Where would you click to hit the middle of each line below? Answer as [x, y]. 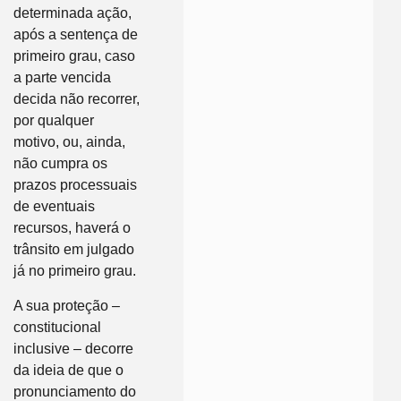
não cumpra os [60, 164]
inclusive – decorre [73, 348]
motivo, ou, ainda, [69, 142]
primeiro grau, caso [74, 56]
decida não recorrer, [77, 99]
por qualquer [54, 121]
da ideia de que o [68, 370]
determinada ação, [73, 13]
